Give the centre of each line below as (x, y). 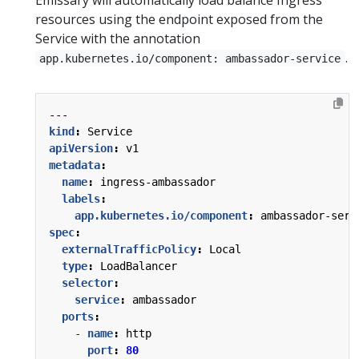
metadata (75, 165)
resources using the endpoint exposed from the (179, 19)
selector (87, 282)
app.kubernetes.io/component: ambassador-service (190, 58)
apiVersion (81, 148)
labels (81, 198)
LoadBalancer (139, 266)
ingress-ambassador (158, 182)
